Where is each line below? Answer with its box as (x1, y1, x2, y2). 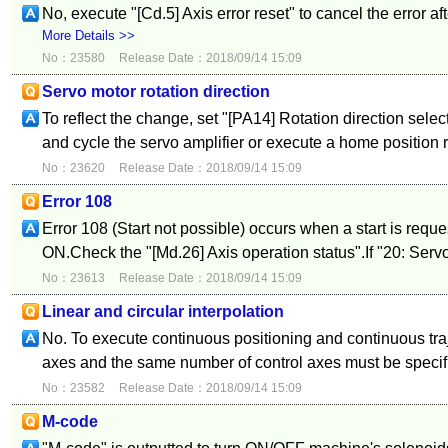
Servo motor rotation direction (41, 83, 270, 100)
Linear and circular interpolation (41, 303, 284, 320)
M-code (41, 413, 98, 430)
